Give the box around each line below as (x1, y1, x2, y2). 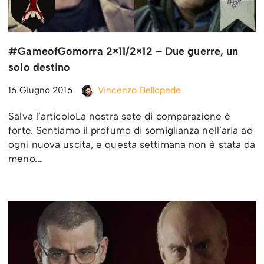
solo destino (8, 60, 71, 74)
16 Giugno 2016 (8, 84, 72, 95)
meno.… (8, 152, 46, 164)
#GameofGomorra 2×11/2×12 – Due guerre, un (8, 44, 239, 58)
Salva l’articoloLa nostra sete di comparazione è (8, 110, 231, 122)
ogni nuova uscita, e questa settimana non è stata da (8, 138, 256, 150)
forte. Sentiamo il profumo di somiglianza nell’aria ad (8, 124, 253, 136)
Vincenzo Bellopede (97, 84, 181, 95)
